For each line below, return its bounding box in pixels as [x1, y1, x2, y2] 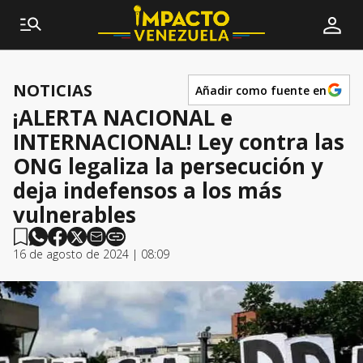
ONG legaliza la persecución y [13, 152, 323, 181]
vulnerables [13, 200, 136, 229]
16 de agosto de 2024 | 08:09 [13, 246, 169, 262]
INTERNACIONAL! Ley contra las [13, 127, 344, 156]
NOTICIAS [13, 79, 92, 101]
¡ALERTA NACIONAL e [13, 103, 233, 132]
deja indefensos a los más [13, 176, 282, 205]
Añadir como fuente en [195, 82, 327, 98]
